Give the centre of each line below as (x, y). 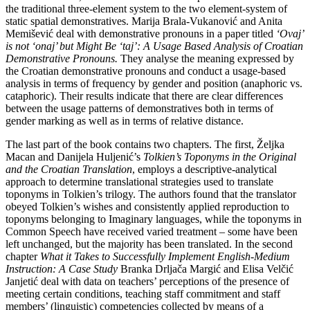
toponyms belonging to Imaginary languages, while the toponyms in (154, 219)
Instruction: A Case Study (62, 269)
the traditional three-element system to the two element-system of (146, 9)
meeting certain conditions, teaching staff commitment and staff (143, 294)
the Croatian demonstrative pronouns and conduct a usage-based (146, 71)
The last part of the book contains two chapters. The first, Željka (145, 145)
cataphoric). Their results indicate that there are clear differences (144, 96)
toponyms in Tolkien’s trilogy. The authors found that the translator (151, 194)
